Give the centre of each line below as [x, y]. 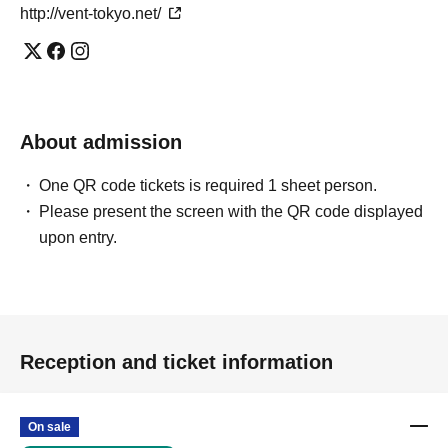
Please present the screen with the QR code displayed [231, 211]
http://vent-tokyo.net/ [92, 13]
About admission [101, 142]
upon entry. [78, 237]
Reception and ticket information [176, 362]
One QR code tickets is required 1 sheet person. [208, 185]
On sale [49, 427]
